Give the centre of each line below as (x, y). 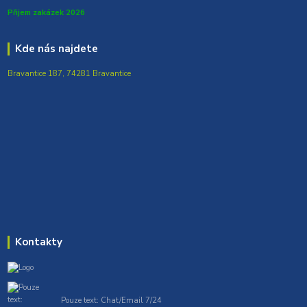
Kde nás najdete (56, 48)
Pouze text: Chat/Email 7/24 (111, 300)
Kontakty (38, 242)
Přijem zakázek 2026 (47, 12)
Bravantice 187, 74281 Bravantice (70, 74)
